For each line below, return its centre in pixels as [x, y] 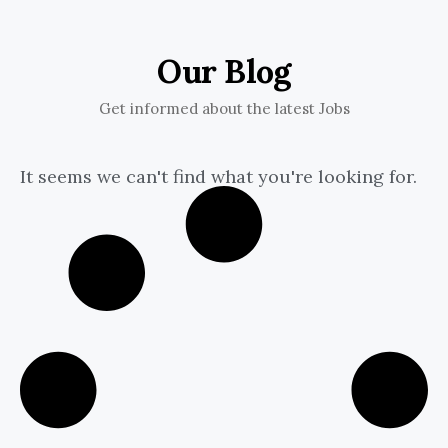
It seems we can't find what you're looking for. [218, 177]
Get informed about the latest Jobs [224, 108]
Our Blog [224, 70]
